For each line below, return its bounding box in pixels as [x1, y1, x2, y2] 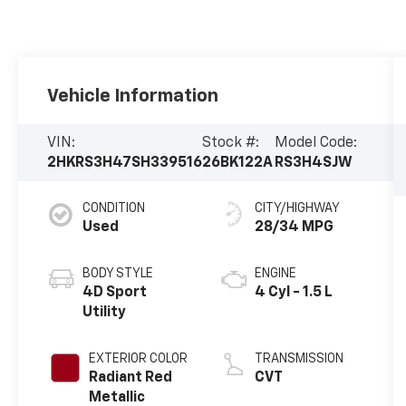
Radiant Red [89, 371, 173, 386]
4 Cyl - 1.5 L [254, 285, 333, 301]
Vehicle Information [47, 86, 219, 105]
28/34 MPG [254, 220, 333, 236]
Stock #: [202, 135, 260, 150]
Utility [82, 305, 127, 321]
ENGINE [254, 267, 296, 281]
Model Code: [274, 135, 357, 150]
